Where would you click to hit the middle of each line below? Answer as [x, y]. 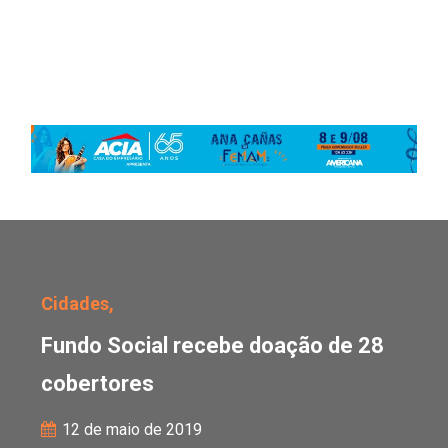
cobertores [98, 383]
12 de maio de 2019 [130, 429]
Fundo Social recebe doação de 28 [213, 345]
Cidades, [78, 303]
